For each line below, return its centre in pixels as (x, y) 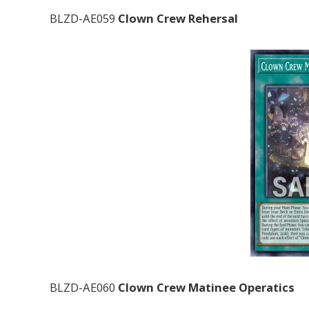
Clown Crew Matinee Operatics (205, 287)
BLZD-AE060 (82, 287)
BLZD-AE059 (84, 18)
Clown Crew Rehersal (178, 18)
